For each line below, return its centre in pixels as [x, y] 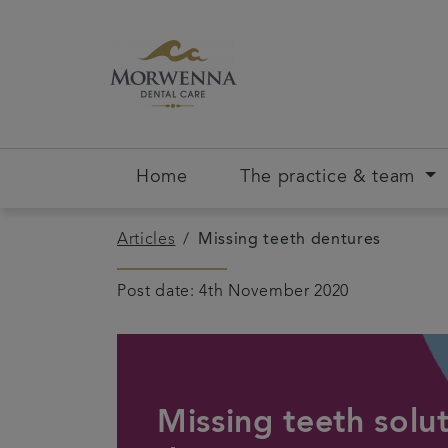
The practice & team [327, 178]
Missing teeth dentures [289, 239]
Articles [146, 239]
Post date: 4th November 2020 [233, 291]
